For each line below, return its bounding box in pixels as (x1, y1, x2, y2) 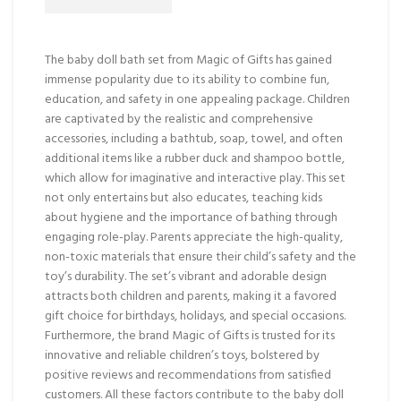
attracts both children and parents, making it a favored (45, 286, 337, 307)
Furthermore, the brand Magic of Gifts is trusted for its (45, 325, 335, 346)
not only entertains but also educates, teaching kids (45, 187, 322, 209)
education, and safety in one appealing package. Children (45, 89, 350, 110)
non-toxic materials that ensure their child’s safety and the (45, 246, 356, 268)
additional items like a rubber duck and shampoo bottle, (45, 148, 345, 169)
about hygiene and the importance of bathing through (45, 207, 337, 228)
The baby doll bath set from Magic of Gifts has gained (45, 49, 332, 71)
